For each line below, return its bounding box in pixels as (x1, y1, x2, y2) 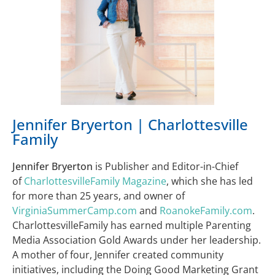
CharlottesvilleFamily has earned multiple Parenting (12, 219, 251, 233)
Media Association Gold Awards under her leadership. (12, 233, 261, 247)
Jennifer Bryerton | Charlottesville (12, 114, 248, 135)
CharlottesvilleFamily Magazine (24, 174, 166, 188)
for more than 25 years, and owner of (12, 189, 185, 203)
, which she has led (166, 174, 253, 188)
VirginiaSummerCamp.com (12, 204, 137, 218)
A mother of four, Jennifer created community (12, 248, 223, 262)
